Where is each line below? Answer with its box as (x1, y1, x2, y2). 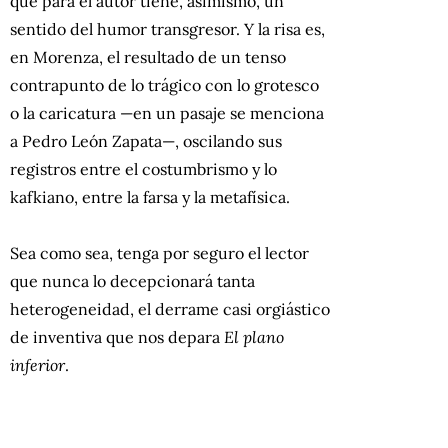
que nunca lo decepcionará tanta (10, 270, 255, 291)
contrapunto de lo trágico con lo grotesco (10, 74, 319, 95)
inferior (10, 354, 65, 375)
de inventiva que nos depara (10, 326, 224, 347)
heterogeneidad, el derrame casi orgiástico (10, 298, 330, 319)
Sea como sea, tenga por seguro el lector (10, 242, 309, 263)
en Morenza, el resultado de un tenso (10, 46, 286, 67)
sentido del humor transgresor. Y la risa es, (10, 18, 325, 39)
